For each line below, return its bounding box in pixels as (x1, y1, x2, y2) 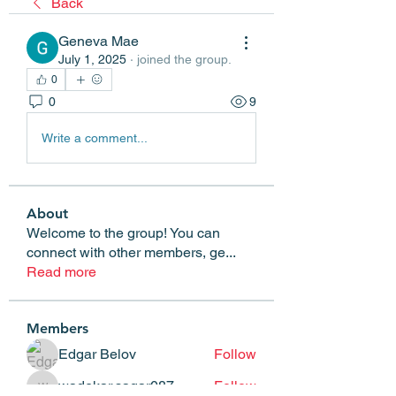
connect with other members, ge (27, 244, 225, 261)
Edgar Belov (58, 346, 136, 362)
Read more (27, 263, 96, 280)
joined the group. (137, 52, 232, 66)
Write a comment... (42, 130, 148, 145)
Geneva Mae (58, 33, 139, 49)
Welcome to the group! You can (27, 225, 220, 241)
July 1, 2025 (58, 52, 126, 66)
